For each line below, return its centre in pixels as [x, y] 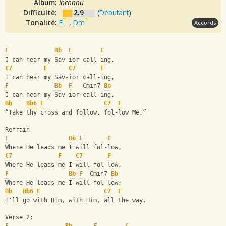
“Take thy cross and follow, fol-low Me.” [76, 113]
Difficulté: [41, 12]
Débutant [114, 12]
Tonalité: [42, 22]
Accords [205, 22]
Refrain [17, 130]
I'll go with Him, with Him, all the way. [76, 201]
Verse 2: [19, 218]
